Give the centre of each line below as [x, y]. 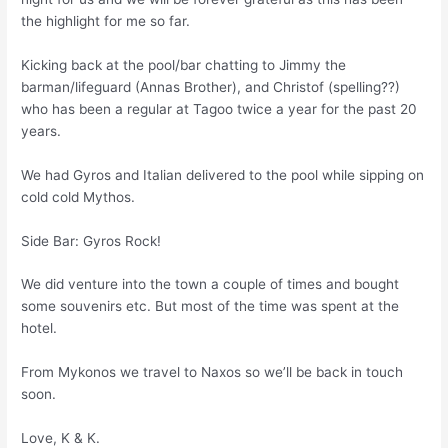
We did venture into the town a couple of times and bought [210, 284]
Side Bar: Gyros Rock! [91, 240]
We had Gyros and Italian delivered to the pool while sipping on [223, 174]
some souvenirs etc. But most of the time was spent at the [210, 306]
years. [41, 130]
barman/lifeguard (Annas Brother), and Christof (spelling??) [211, 86]
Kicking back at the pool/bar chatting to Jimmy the [184, 64]
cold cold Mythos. [78, 196]
